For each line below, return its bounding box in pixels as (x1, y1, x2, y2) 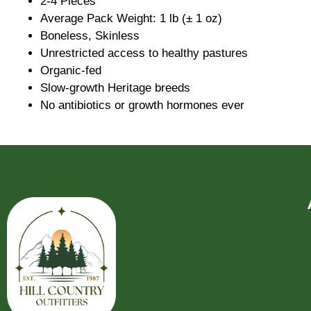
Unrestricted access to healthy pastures (40, 46, 248, 60)
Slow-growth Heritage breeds (40, 81, 190, 94)
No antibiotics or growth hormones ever (40, 98, 244, 112)
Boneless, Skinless (40, 28, 140, 42)
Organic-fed (40, 63, 101, 77)
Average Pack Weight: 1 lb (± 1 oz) (40, 11, 222, 25)
